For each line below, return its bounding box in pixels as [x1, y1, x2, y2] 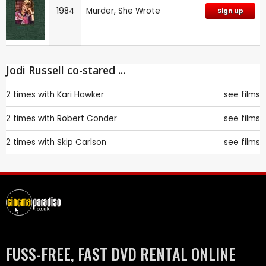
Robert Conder [57, 112, 117, 124]
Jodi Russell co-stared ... [6, 62, 125, 77]
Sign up [217, 6, 243, 15]
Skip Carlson [57, 136, 106, 148]
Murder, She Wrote [86, 5, 160, 17]
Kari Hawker [57, 88, 104, 100]
